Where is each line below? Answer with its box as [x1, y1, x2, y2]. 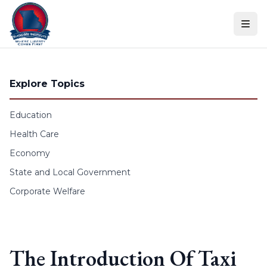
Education [10, 110, 52, 120]
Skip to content [4, 6, 78, 17]
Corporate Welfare [10, 186, 85, 197]
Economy [10, 148, 50, 159]
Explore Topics [10, 78, 85, 89]
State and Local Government [10, 167, 131, 178]
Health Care [10, 129, 59, 139]
